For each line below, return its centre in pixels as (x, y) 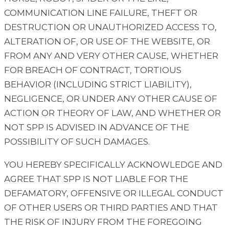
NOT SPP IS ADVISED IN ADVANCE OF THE (97, 128)
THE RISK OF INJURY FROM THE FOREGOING (103, 222)
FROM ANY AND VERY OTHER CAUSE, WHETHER (111, 56)
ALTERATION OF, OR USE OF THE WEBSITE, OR (107, 42)
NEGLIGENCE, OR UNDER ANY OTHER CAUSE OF (111, 99)
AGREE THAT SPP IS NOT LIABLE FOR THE (96, 179)
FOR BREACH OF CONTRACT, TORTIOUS (93, 70)
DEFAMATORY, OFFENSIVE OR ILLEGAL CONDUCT (114, 193)
